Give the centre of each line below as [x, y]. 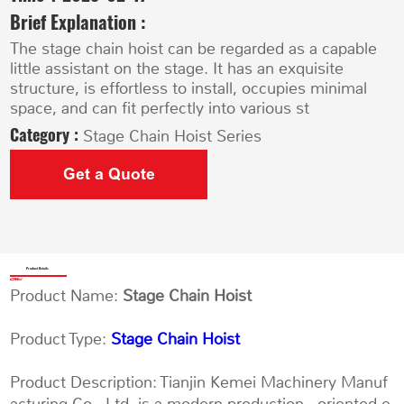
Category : [47, 134]
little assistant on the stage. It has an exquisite [177, 69]
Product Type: [61, 339]
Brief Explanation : [78, 21]
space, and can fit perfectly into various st [160, 109]
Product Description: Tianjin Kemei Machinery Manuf [199, 382]
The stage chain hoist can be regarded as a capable [194, 49]
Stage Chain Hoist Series [173, 136]
